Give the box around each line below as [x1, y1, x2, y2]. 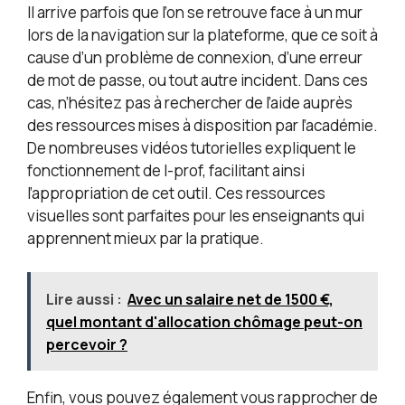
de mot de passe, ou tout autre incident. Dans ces [27, 69, 368, 90]
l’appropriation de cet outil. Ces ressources [27, 182, 325, 203]
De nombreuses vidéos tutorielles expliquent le [27, 137, 356, 158]
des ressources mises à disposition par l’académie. [27, 114, 378, 136]
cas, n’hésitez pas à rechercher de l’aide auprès [27, 91, 353, 113]
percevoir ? [46, 334, 127, 355]
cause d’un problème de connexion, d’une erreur [27, 46, 363, 68]
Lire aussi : [46, 289, 122, 310]
